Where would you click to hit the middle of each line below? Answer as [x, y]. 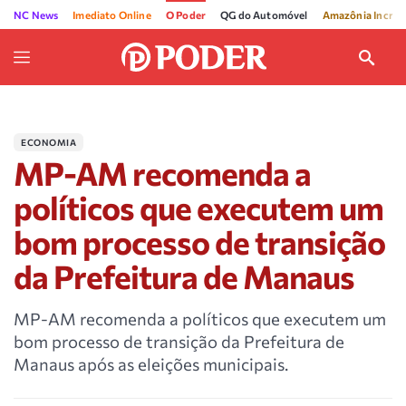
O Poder [186, 14]
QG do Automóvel [264, 14]
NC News [36, 14]
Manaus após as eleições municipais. [151, 364]
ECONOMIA [48, 142]
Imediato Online [112, 14]
